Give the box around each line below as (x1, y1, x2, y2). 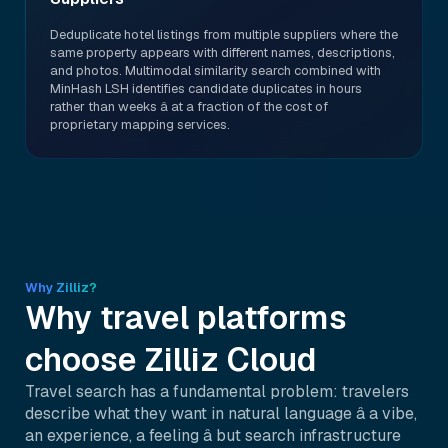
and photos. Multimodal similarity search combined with (50, 62, 381, 79)
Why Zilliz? (25, 279, 97, 296)
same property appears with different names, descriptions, (50, 44, 395, 61)
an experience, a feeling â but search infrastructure (25, 425, 401, 446)
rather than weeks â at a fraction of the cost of (50, 98, 328, 115)
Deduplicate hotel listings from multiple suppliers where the (50, 26, 398, 43)
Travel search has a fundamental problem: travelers (25, 381, 409, 402)
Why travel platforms (25, 297, 347, 338)
